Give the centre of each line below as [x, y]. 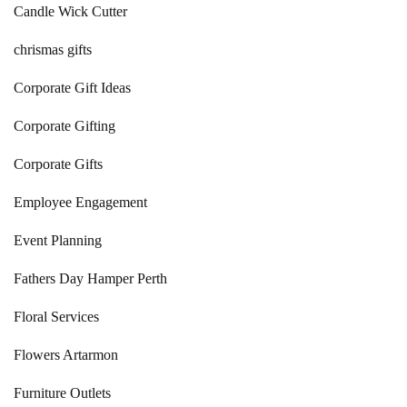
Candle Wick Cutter [70, 12]
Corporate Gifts [58, 164]
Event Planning [58, 241]
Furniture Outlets [62, 393]
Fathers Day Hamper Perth [90, 279]
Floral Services [56, 317]
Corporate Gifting [65, 126]
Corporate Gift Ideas [72, 88]
